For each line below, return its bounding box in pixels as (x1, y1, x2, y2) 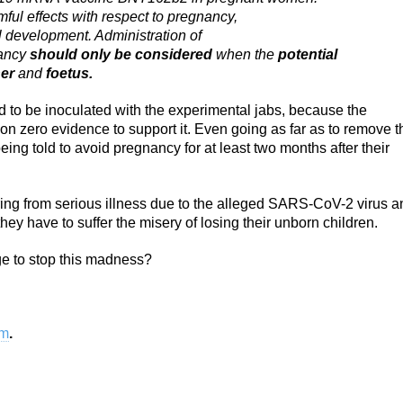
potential (278, 47, 337, 62)
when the (216, 47, 278, 62)
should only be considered (26, 47, 216, 62)
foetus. (42, 66, 93, 81)
